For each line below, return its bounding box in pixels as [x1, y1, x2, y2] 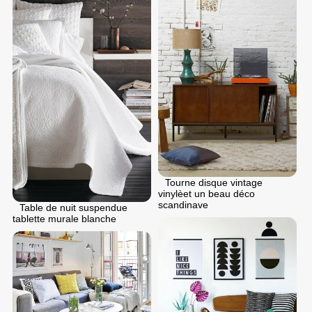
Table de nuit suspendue [19, 201, 127, 213]
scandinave [158, 198, 208, 210]
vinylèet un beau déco [158, 187, 255, 199]
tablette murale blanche [13, 212, 116, 224]
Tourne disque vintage [165, 176, 263, 188]
